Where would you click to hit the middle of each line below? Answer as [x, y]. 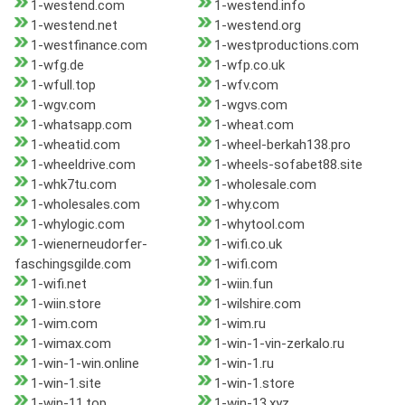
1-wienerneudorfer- [89, 245]
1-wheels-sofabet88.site [288, 165]
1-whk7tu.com [74, 185]
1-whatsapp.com [81, 125]
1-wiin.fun [243, 284]
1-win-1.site [66, 384]
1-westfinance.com [89, 46]
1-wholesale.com [265, 185]
